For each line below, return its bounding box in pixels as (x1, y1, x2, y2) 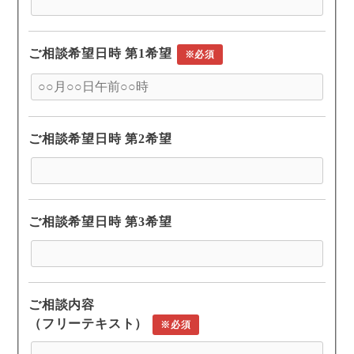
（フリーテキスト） (28, 317, 149, 331)
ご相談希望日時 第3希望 (28, 214, 172, 228)
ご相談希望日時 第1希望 (28, 47, 172, 61)
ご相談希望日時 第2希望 (28, 131, 172, 145)
